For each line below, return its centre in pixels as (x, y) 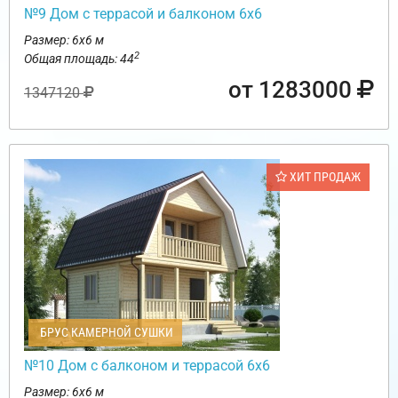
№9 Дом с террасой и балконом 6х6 (143, 14)
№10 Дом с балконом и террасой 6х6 (147, 366)
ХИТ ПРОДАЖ (324, 177)
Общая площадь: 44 (79, 59)
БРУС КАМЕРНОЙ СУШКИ (105, 333)
